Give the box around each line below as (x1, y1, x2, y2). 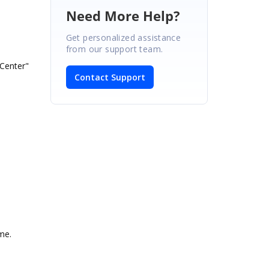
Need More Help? (65, 6, 180, 25)
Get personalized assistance (65, 31, 181, 43)
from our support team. (65, 43, 163, 55)
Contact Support (74, 71, 145, 83)
